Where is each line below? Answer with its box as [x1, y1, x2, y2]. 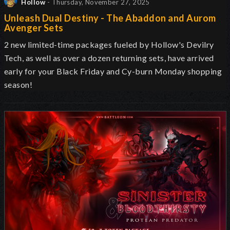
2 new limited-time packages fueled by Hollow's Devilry [4, 39, 214, 49]
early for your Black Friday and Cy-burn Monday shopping [4, 66, 222, 76]
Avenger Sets [4, 22, 64, 33]
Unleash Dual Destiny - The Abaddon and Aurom [4, 12, 216, 24]
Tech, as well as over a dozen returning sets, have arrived [4, 52, 214, 63]
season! [4, 79, 33, 89]
